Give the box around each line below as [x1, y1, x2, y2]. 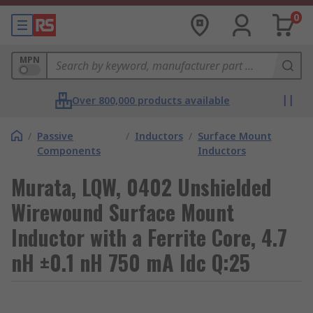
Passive [37, 129, 73, 143]
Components [37, 144, 101, 157]
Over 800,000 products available [72, 94, 230, 107]
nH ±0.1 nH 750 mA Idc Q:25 [11, 247, 250, 278]
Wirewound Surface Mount [11, 196, 234, 228]
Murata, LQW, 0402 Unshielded [11, 171, 272, 203]
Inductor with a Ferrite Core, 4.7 [11, 221, 287, 253]
